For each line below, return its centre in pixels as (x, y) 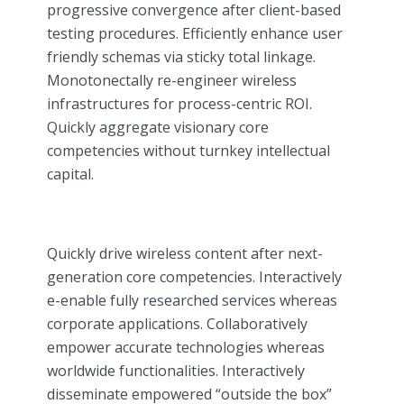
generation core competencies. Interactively (194, 277)
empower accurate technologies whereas (186, 348)
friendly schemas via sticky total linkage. (181, 57)
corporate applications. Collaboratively (177, 324)
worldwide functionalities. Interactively (176, 371)
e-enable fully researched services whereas (192, 301)
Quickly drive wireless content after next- (185, 254)
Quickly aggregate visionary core (158, 128)
